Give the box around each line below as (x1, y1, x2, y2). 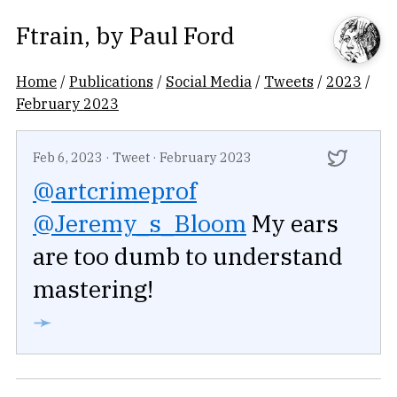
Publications (69, 72, 153, 90)
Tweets (264, 72, 314, 90)
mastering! (33, 273, 153, 305)
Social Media (166, 72, 252, 90)
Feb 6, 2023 (33, 149, 103, 166)
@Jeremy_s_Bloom (33, 207, 246, 239)
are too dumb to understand (33, 240, 343, 272)
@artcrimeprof (33, 175, 197, 206)
